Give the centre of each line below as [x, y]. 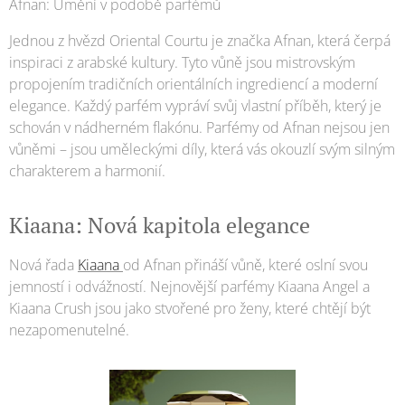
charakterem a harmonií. [87, 171]
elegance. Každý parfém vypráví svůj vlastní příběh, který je [195, 106]
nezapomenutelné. [69, 330]
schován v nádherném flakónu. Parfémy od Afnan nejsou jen [199, 128]
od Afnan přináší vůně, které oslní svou [245, 265]
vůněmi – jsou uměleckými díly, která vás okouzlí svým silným [202, 150]
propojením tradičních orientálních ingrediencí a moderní [193, 85]
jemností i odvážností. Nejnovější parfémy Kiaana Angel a [189, 287]
